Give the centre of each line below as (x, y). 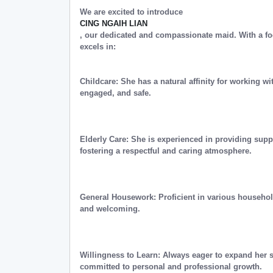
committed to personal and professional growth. (171, 267)
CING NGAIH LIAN (114, 23)
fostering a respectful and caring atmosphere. (166, 151)
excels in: (98, 47)
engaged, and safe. (115, 93)
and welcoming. (110, 209)
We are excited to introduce (133, 12)
